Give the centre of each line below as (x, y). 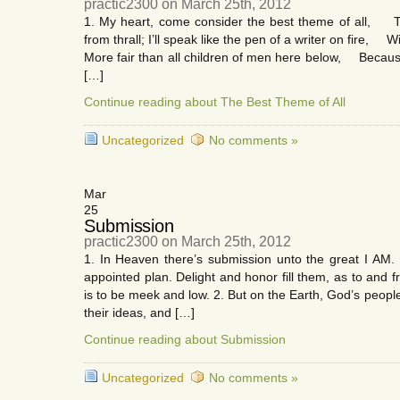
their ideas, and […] (139, 312)
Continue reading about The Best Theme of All (215, 102)
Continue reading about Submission (185, 339)
